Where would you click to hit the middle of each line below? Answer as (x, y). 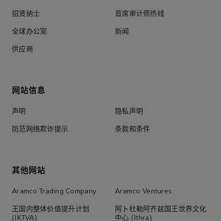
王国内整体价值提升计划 (51, 209)
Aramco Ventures (143, 191)
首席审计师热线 (140, 14)
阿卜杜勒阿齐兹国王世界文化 (161, 209)
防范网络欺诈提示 (40, 129)
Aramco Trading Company (54, 191)
